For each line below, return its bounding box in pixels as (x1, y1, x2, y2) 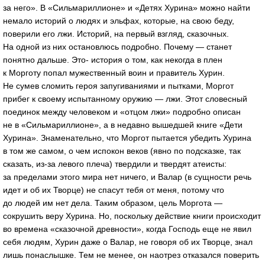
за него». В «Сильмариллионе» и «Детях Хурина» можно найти (3, 2, 250, 12)
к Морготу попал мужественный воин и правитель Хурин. (3, 67, 225, 77)
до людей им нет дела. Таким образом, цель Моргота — (3, 198, 222, 208)
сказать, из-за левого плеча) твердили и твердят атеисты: (3, 159, 227, 169)
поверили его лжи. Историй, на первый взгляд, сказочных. (3, 28, 229, 38)
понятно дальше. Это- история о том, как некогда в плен (3, 54, 222, 64)
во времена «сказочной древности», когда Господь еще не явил (3, 224, 251, 234)
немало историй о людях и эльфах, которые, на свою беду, (3, 15, 234, 25)
